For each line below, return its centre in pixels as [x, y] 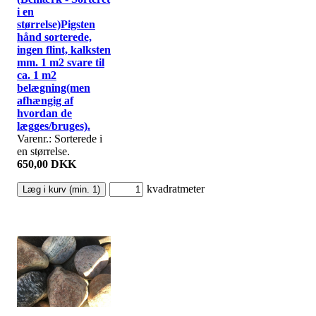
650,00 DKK [47, 164]
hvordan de [44, 113]
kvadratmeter [176, 188]
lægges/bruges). [54, 126]
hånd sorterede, [54, 37]
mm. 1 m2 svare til [61, 62]
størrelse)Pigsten [56, 24]
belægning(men [54, 87]
